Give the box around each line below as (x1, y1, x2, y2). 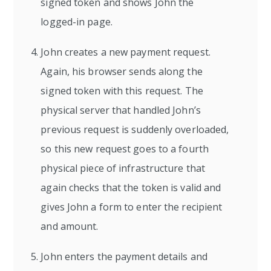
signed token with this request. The (41, 84, 203, 97)
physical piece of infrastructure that (41, 162, 206, 175)
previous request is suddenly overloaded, (41, 123, 229, 136)
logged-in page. (41, 15, 113, 28)
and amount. (41, 220, 103, 233)
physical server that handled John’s (41, 103, 201, 117)
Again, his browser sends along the (41, 65, 203, 78)
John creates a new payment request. (41, 45, 211, 59)
